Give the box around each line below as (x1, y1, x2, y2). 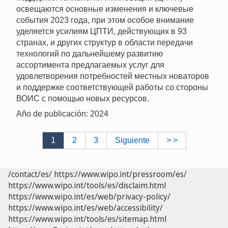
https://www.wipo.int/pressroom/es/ (54, 168, 187, 180)
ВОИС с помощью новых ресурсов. (16, 94, 149, 103)
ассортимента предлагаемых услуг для (16, 60, 164, 69)
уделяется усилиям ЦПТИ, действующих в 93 (16, 26, 187, 36)
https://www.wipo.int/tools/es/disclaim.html (8, 179, 166, 191)
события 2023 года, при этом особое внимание (16, 15, 194, 24)
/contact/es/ (8, 168, 52, 180)
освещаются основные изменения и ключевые (16, 4, 193, 13)
